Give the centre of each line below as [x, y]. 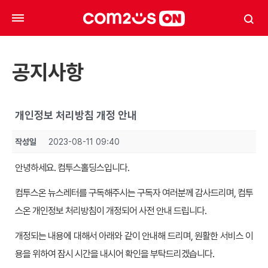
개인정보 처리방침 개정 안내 [76, 115]
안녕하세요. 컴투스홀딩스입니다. [72, 168]
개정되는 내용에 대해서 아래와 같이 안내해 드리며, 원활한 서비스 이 [134, 236]
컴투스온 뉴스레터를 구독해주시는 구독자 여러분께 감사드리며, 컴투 [134, 193]
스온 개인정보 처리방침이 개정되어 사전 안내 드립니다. [111, 211]
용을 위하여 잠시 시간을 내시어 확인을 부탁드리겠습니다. [115, 254]
